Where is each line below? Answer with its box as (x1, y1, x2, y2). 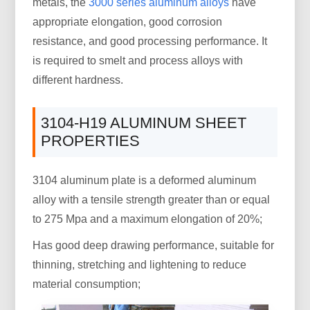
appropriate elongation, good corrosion (33, 15, 223, 28)
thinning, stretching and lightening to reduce (33, 258, 247, 271)
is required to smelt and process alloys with (33, 54, 244, 66)
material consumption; (33, 277, 141, 290)
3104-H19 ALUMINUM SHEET (41, 113, 247, 131)
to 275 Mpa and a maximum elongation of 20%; (33, 212, 263, 225)
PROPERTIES (41, 131, 140, 149)
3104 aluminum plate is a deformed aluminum (33, 174, 257, 186)
